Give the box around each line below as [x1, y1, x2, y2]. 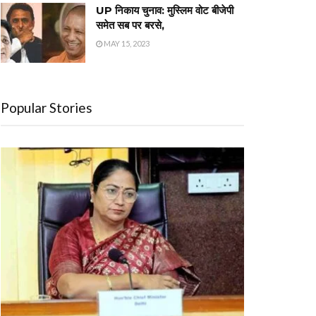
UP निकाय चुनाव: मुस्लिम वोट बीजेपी [96, 3, 233, 17]
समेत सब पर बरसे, [96, 18, 164, 32]
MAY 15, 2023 [102, 38, 150, 48]
